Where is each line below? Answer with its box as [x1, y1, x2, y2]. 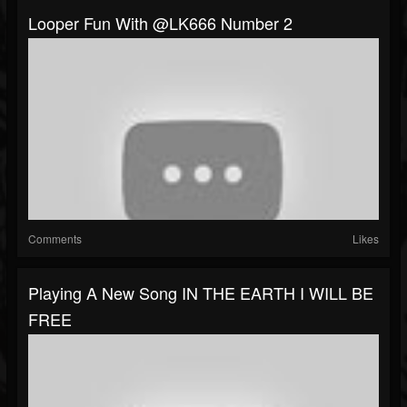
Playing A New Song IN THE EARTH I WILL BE [28, 281, 373, 305]
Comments [28, 231, 82, 247]
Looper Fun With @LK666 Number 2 [28, 11, 293, 35]
